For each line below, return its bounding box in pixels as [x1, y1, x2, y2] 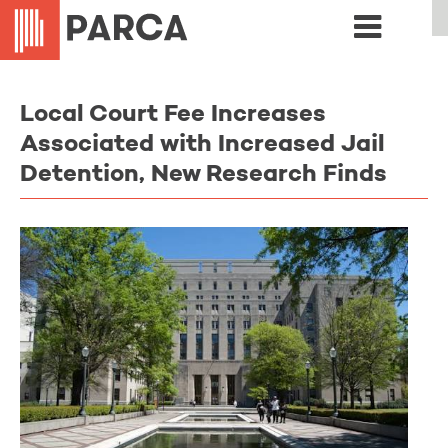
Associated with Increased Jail [20, 133, 385, 157]
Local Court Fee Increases [20, 103, 326, 127]
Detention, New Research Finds [20, 163, 387, 187]
